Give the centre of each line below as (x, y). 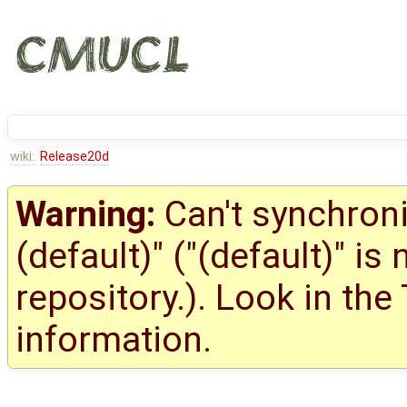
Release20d (74, 157)
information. (114, 340)
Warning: (85, 215)
